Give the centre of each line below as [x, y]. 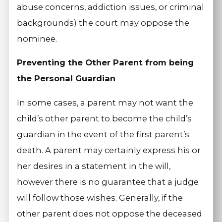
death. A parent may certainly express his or [109, 150]
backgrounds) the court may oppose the [103, 23]
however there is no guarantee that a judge [108, 182]
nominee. [37, 38]
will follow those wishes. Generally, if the [100, 197]
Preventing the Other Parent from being [106, 63]
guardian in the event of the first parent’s [103, 134]
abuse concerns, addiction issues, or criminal [111, 7]
